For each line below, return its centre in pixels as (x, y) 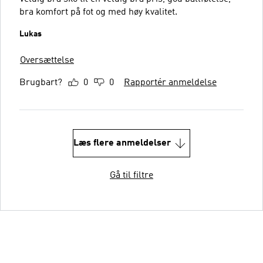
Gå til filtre (131, 175)
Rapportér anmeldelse (170, 82)
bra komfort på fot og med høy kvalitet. (98, 12)
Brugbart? (41, 82)
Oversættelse (47, 60)
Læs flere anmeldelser (122, 143)
